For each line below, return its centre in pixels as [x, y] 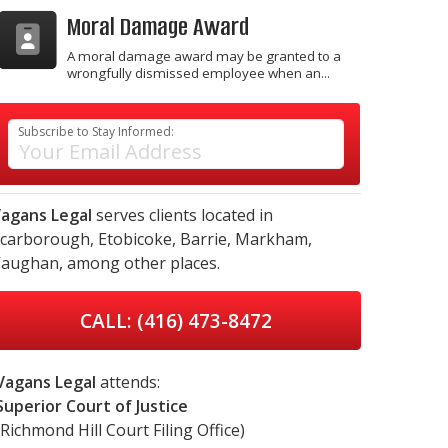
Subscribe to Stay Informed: [96, 131]
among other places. [141, 262]
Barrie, [205, 238]
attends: [128, 381]
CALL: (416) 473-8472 [176, 320]
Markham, [273, 238]
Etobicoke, [137, 238]
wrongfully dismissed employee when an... [198, 72]
